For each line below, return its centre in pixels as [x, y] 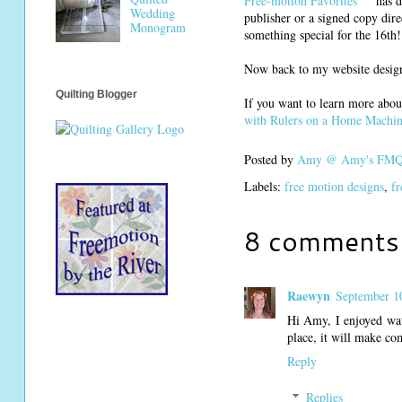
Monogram [157, 28]
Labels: [264, 186]
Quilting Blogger [96, 95]
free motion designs [334, 186]
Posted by [271, 160]
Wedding [152, 13]
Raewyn [309, 295]
